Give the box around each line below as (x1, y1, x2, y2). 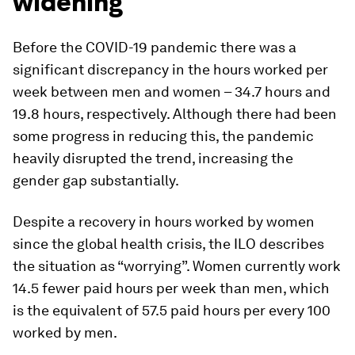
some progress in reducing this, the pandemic (13, 127, 314, 144)
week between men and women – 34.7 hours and (13, 82, 330, 100)
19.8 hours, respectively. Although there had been (13, 105, 337, 122)
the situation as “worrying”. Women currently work (13, 257, 341, 274)
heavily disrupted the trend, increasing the (13, 149, 293, 166)
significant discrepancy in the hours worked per (13, 60, 328, 78)
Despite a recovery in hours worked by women (13, 212, 315, 230)
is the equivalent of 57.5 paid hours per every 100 (13, 301, 330, 319)
